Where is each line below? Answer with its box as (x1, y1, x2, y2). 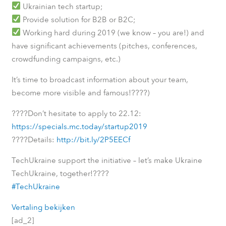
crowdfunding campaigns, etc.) (11, 53, 121, 64)
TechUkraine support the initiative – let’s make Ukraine (11, 155, 202, 165)
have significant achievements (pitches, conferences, (11, 40, 197, 51)
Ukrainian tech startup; (20, 1, 103, 12)
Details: (27, 134, 56, 145)
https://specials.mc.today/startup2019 (11, 121, 147, 132)
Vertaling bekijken (11, 202, 75, 212)
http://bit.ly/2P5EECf (56, 134, 130, 145)
